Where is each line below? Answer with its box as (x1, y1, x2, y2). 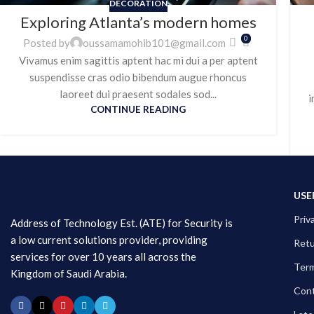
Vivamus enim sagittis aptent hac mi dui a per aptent (18, 53, 258, 67)
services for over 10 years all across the (11, 250, 196, 263)
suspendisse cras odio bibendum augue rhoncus (29, 70, 247, 83)
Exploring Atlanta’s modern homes (20, 13, 257, 32)
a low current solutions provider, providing (11, 233, 207, 246)
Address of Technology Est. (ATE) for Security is (11, 216, 233, 229)
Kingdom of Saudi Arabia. (11, 266, 127, 280)
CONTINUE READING (90, 103, 186, 115)
